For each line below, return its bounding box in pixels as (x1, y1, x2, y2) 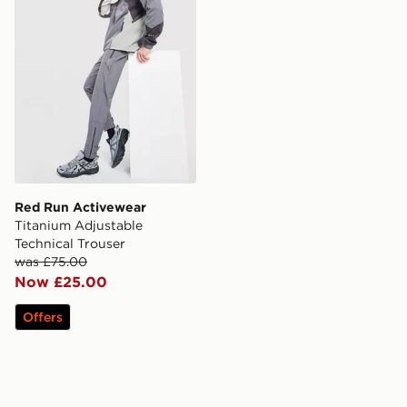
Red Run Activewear (15, 199, 146, 216)
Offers (23, 309, 63, 326)
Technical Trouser (15, 235, 125, 253)
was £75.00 (15, 253, 87, 271)
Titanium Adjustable (15, 217, 143, 234)
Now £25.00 (15, 273, 107, 292)
